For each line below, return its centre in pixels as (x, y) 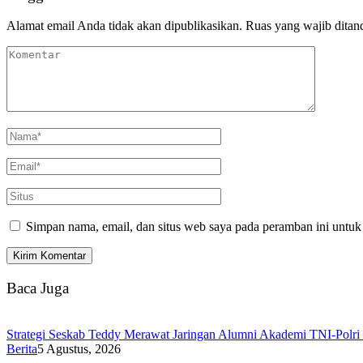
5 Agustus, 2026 (79, 348)
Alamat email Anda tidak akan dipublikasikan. (124, 26)
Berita (22, 348)
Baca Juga (38, 288)
